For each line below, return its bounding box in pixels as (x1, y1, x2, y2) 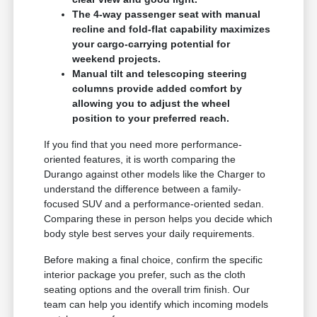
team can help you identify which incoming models (44, 299, 269, 311)
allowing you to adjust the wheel (72, 98, 231, 110)
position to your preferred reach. (72, 113, 230, 125)
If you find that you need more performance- (44, 139, 243, 151)
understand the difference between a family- (44, 183, 242, 195)
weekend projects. (72, 53, 161, 65)
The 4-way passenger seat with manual (72, 8, 261, 21)
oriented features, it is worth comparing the (44, 154, 236, 166)
